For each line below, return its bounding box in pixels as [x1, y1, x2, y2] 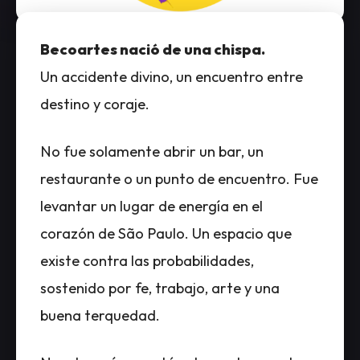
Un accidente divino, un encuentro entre [40, 67, 303, 86]
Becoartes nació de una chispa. [40, 39, 265, 59]
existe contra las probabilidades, [40, 251, 254, 270]
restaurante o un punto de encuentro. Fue [40, 169, 318, 188]
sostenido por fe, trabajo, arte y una [40, 278, 280, 297]
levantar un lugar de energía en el [40, 196, 263, 215]
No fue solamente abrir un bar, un [40, 141, 264, 161]
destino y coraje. [40, 94, 149, 113]
